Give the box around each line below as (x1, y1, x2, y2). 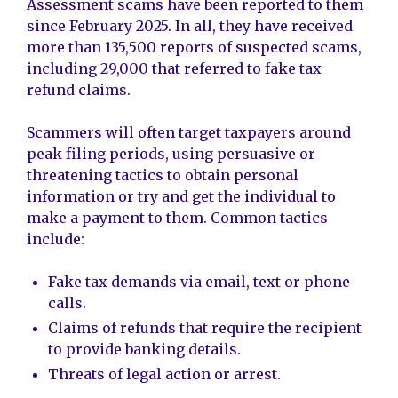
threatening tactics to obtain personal (27, 166, 298, 185)
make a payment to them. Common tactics (27, 209, 328, 227)
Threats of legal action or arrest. (48, 365, 281, 384)
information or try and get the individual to (27, 187, 336, 206)
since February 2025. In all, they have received (27, 17, 353, 36)
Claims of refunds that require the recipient (48, 319, 362, 338)
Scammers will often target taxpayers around (27, 123, 351, 142)
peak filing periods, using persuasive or (27, 145, 315, 163)
